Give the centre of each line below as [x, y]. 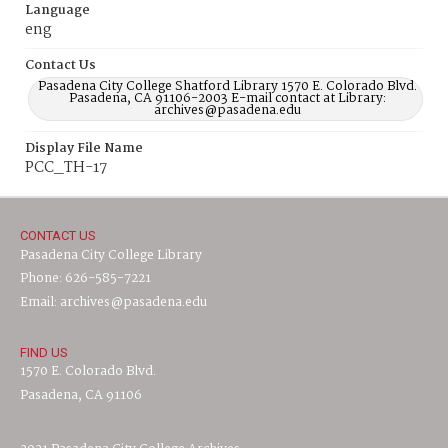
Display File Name [84, 148]
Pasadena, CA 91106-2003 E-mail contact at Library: [227, 98]
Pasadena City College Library [111, 255]
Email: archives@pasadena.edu [113, 302]
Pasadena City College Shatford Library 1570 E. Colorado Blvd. [227, 86]
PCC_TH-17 [66, 168]
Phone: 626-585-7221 [85, 278]
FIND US [44, 352]
